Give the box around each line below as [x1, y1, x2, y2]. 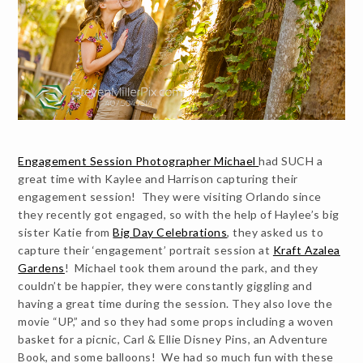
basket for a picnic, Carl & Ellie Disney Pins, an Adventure [18, 331, 328, 346]
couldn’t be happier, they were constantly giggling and [18, 278, 313, 293]
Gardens [18, 260, 65, 275]
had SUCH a [258, 153, 323, 168]
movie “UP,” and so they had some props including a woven [18, 314, 334, 328]
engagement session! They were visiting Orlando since [18, 189, 322, 203]
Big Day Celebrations [113, 224, 228, 239]
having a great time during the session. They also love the [18, 296, 333, 310]
